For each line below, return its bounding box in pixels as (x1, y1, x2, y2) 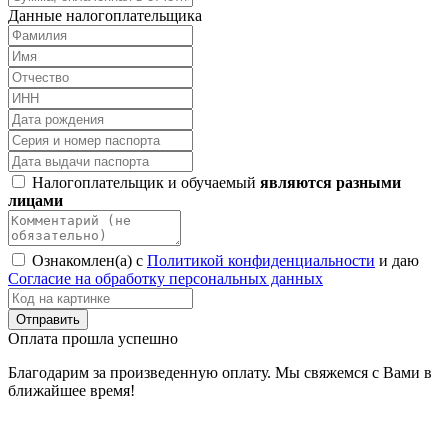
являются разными (260, 173, 401, 191)
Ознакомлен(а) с (28, 251, 147, 269)
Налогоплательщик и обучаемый (28, 173, 260, 191)
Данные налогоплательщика (8, 6, 202, 24)
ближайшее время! (8, 381, 135, 399)
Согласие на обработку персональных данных (8, 269, 323, 287)
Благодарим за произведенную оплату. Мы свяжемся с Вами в (8, 363, 432, 381)
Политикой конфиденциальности (147, 251, 375, 269)
